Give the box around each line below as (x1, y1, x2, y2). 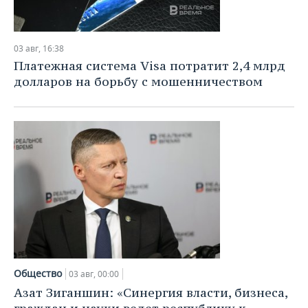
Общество (14, 267, 62, 280)
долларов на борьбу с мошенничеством (14, 74, 263, 89)
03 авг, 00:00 (69, 268, 119, 280)
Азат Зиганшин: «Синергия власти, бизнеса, (14, 285, 287, 300)
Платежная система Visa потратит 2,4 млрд (14, 58, 285, 74)
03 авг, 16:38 (14, 43, 64, 54)
